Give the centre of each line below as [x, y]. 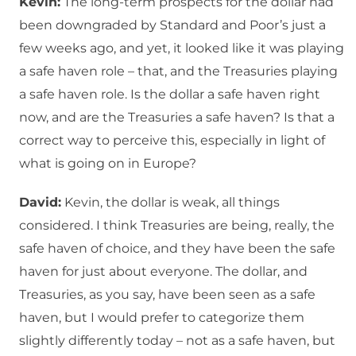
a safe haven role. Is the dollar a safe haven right [170, 95]
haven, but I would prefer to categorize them [162, 318]
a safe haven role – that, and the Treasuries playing [178, 72]
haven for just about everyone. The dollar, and [163, 272]
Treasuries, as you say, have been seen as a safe [167, 295]
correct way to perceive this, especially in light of [172, 141]
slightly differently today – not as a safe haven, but [177, 341]
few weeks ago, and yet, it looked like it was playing [182, 48]
